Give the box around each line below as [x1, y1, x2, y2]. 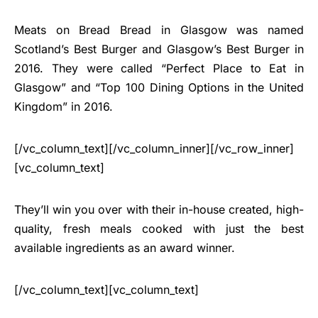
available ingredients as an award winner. [14, 241, 235, 256]
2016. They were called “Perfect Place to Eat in [14, 61, 304, 76]
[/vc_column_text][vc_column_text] [14, 283, 199, 297]
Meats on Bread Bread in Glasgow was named [14, 23, 304, 38]
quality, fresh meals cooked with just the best [14, 221, 304, 236]
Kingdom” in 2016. [14, 99, 113, 114]
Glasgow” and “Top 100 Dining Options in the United [14, 80, 304, 95]
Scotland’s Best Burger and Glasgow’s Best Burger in [14, 42, 304, 57]
